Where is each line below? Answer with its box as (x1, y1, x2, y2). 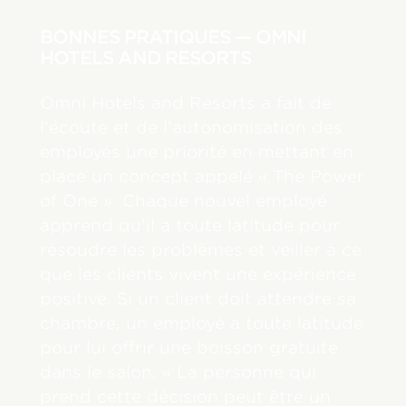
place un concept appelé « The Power (40, 166, 365, 186)
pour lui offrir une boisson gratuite (40, 337, 339, 357)
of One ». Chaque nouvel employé (40, 190, 328, 210)
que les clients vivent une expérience (40, 264, 357, 284)
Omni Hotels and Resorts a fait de (40, 92, 333, 112)
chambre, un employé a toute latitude (40, 313, 364, 333)
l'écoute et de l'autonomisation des (40, 117, 343, 137)
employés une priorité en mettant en (40, 141, 354, 161)
